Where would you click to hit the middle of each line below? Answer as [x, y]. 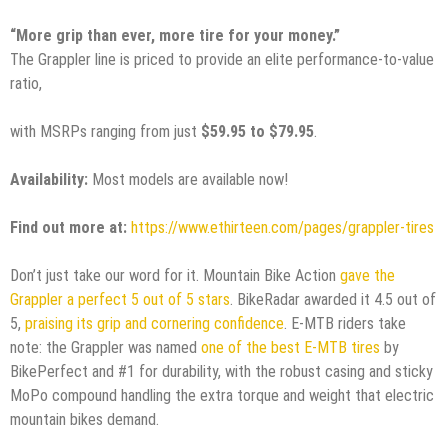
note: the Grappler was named [105, 348]
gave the [367, 276]
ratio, [28, 84]
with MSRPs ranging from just [105, 132]
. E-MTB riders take [345, 324]
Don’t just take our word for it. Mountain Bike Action [175, 276]
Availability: [51, 180]
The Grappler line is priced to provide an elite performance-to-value [222, 60]
